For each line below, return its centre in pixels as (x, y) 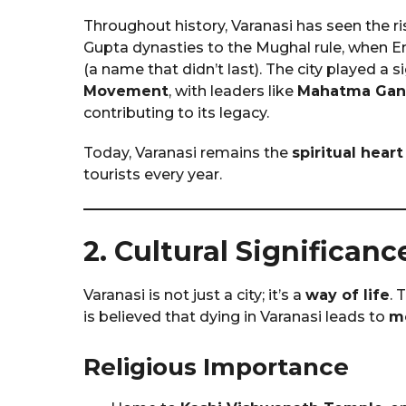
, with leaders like (233, 91)
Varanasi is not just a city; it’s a (194, 295)
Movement (126, 91)
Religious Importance (216, 367)
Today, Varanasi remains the (188, 152)
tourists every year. (153, 174)
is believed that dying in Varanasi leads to (236, 316)
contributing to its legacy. (176, 112)
